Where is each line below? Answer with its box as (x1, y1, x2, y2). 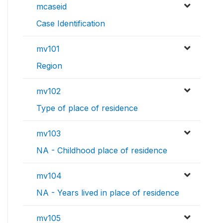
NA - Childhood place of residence (36, 145, 167, 156)
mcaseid (36, 1, 67, 12)
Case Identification (36, 18, 105, 29)
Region (36, 61, 62, 71)
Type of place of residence (36, 103, 138, 113)
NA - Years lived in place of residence (36, 188, 179, 198)
